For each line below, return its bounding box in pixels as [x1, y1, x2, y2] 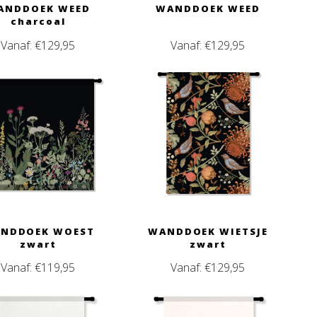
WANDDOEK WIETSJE [147, 224, 268, 238]
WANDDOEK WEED [156, 2, 260, 16]
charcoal [11, 15, 66, 28]
